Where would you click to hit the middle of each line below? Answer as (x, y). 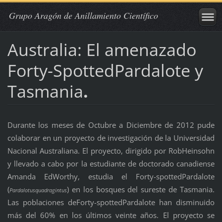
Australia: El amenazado (102, 49)
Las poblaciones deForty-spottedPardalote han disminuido (111, 202)
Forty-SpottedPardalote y (105, 70)
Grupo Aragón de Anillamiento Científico (83, 15)
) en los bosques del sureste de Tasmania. (141, 189)
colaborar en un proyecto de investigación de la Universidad (111, 138)
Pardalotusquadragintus (38, 190)
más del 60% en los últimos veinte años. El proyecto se (111, 215)
